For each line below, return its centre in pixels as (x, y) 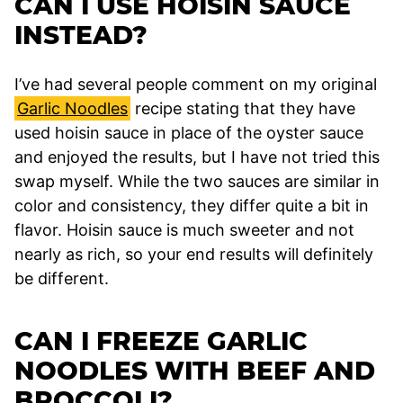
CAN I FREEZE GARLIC (161, 340)
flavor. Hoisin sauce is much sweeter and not (184, 229)
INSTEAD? (81, 35)
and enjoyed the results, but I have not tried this (197, 157)
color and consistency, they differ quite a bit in (192, 205)
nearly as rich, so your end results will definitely (194, 254)
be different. (62, 278)
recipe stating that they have (243, 108)
